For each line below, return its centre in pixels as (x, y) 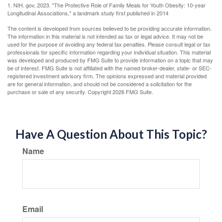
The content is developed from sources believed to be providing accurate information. (110, 28)
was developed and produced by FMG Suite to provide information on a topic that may (110, 60)
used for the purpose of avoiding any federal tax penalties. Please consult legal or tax (109, 44)
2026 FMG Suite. (133, 92)
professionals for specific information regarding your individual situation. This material (109, 52)
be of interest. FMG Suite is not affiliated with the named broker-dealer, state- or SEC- (110, 68)
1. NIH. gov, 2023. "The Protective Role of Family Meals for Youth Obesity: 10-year (107, 5)
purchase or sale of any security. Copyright (60, 92)
